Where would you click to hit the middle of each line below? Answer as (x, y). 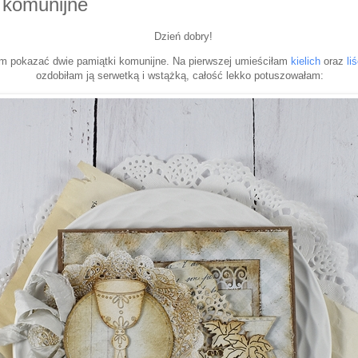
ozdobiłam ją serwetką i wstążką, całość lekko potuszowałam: (181, 75)
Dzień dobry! (181, 36)
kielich (305, 61)
